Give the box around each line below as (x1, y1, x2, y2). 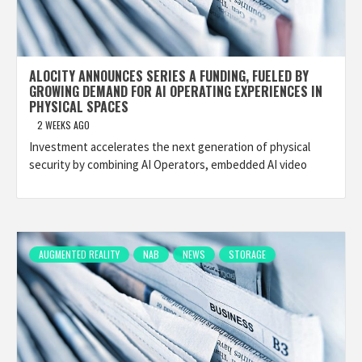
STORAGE (229, 247, 266, 261)
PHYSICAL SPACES (29, 97, 128, 116)
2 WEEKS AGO (37, 118, 90, 132)
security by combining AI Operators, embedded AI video (29, 157, 307, 172)
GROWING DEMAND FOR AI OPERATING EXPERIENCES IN (29, 82, 322, 101)
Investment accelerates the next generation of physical (29, 139, 310, 154)
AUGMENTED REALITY (39, 247, 120, 261)
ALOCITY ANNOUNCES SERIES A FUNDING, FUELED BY (29, 66, 309, 86)
